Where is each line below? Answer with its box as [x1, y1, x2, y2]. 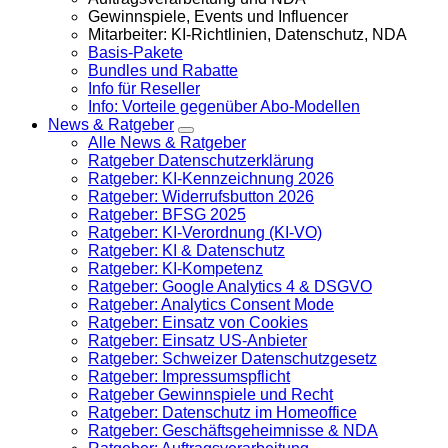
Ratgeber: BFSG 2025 [88, 206, 246, 223]
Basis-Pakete [88, 44, 183, 61]
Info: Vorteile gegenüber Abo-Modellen [88, 98, 360, 115]
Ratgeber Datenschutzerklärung [88, 152, 314, 169]
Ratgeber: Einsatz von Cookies [88, 314, 308, 331]
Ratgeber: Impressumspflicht [88, 368, 290, 385]
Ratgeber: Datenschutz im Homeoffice [88, 404, 357, 421]
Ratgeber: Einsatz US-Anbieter [88, 332, 307, 349]
